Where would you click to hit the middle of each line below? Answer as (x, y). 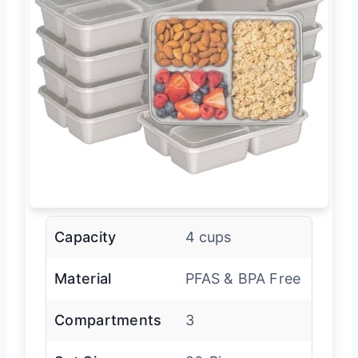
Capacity (86, 237)
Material (83, 279)
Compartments (108, 320)
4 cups (208, 237)
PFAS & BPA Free (243, 279)
